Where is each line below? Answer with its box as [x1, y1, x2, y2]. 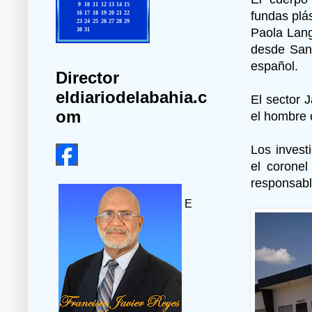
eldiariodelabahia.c [56, 88, 207, 107]
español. [251, 58, 298, 73]
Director [56, 68, 119, 88]
